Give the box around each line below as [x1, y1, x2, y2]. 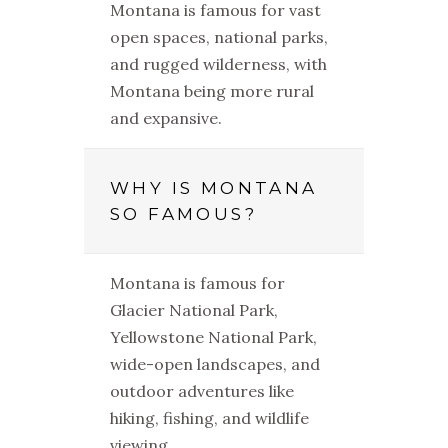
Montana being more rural [110, 81, 314, 102]
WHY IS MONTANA [110, 178, 318, 199]
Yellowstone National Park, [110, 327, 317, 348]
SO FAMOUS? [110, 204, 257, 225]
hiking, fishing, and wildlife [110, 408, 309, 429]
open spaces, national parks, [110, 27, 328, 48]
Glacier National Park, [110, 300, 278, 321]
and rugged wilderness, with [110, 54, 327, 75]
